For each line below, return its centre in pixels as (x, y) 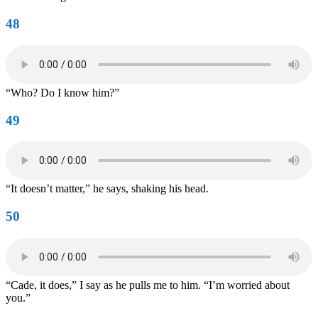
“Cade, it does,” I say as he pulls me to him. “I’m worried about (148, 285)
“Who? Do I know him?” (62, 92)
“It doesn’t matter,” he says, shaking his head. (107, 189)
